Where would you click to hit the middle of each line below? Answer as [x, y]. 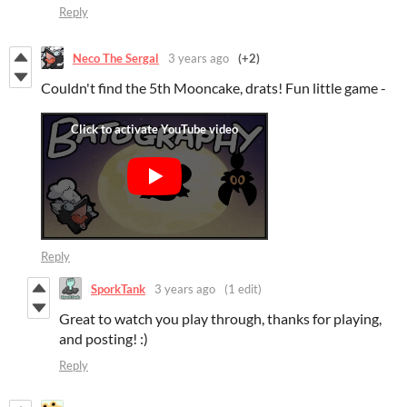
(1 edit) [243, 288]
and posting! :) [104, 339]
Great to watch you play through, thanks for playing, [220, 319]
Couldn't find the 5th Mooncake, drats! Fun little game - [215, 88]
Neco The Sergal [116, 58]
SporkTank [118, 288]
